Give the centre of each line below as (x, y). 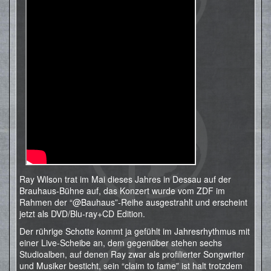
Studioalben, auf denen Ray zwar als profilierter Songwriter (132, 254)
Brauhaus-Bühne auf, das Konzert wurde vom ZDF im (122, 191)
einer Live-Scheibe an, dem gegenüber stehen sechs (121, 243)
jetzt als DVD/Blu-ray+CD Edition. (82, 214)
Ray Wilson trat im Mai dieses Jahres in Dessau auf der (125, 179)
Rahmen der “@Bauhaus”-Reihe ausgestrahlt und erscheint (133, 202)
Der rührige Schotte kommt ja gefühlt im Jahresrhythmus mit (135, 231)
